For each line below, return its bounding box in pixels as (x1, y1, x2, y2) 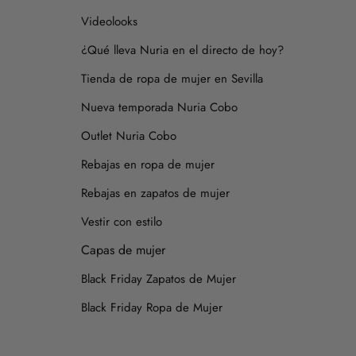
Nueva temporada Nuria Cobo (81, 98, 238, 116)
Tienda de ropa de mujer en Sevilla (81, 69, 263, 87)
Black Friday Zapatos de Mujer (81, 269, 236, 288)
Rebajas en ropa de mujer (81, 155, 215, 173)
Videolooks (81, 12, 137, 30)
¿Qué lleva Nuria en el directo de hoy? (81, 41, 284, 59)
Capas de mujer (81, 240, 165, 259)
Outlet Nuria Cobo (81, 126, 176, 145)
